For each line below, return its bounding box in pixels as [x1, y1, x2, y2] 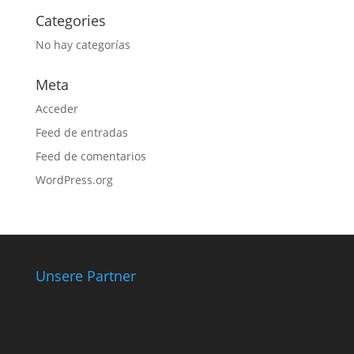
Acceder [35, 101, 78, 116]
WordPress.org [35, 172, 113, 187]
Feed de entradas [35, 125, 128, 140]
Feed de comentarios [35, 149, 146, 164]
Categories [35, 11, 106, 30]
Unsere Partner [35, 266, 136, 285]
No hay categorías [35, 37, 130, 52]
